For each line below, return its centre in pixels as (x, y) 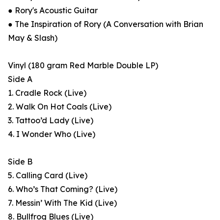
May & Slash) (33, 38)
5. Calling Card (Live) (48, 176)
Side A (20, 79)
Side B (20, 162)
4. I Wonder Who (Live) (52, 134)
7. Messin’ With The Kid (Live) (62, 203)
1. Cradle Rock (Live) (47, 93)
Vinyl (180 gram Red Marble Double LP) (83, 66)
